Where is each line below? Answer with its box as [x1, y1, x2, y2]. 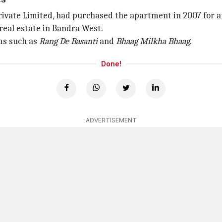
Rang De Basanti [39, 36, 98, 47]
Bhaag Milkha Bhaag [116, 36, 190, 47]
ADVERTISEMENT [85, 116, 137, 124]
